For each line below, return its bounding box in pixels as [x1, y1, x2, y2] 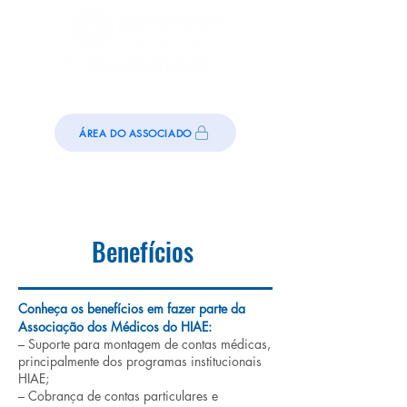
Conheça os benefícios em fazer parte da [18, 300, 245, 317]
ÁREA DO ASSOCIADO [79, 125, 192, 140]
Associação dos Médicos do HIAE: [18, 318, 212, 335]
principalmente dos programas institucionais [18, 352, 262, 370]
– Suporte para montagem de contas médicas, [18, 335, 271, 352]
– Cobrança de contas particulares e [18, 387, 218, 404]
